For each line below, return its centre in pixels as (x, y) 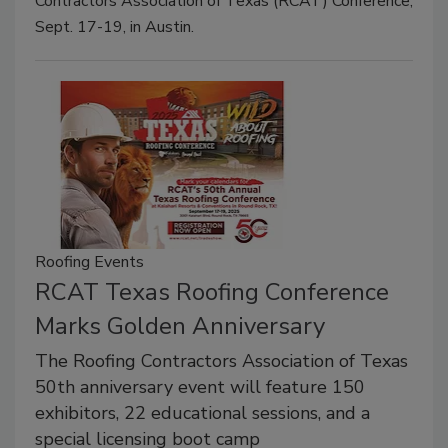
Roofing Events (89, 261)
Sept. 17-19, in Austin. (114, 27)
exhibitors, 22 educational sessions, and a (202, 412)
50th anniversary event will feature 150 (200, 386)
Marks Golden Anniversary (180, 325)
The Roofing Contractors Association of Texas (221, 360)
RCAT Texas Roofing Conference (212, 291)
